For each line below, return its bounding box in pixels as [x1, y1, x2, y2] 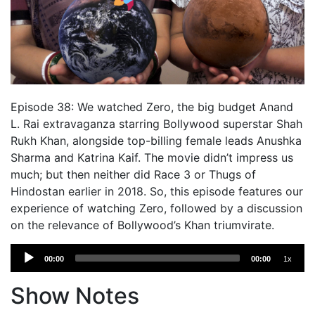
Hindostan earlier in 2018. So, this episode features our [11, 184, 303, 198]
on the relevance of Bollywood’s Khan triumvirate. [11, 217, 274, 232]
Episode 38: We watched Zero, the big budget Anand [11, 99, 293, 114]
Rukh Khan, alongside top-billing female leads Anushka [11, 133, 302, 148]
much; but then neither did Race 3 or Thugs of [11, 167, 256, 181]
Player [10, 261, 43, 276]
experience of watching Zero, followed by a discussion [11, 200, 302, 215]
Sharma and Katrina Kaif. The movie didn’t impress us [11, 150, 293, 165]
